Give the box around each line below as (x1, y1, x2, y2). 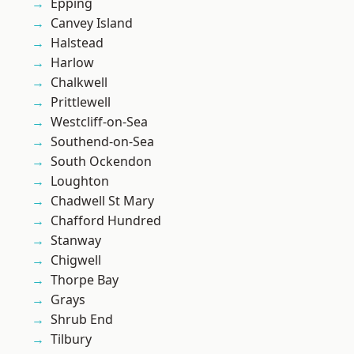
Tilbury (51, 330, 92, 348)
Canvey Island (51, 14, 133, 32)
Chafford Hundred (51, 212, 161, 230)
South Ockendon (51, 153, 152, 171)
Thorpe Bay (51, 271, 119, 289)
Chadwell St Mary (51, 192, 154, 210)
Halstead (51, 34, 104, 52)
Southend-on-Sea (51, 133, 154, 151)
